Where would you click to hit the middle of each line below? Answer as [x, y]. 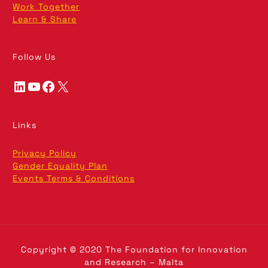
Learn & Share [45, 19]
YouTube [31, 86]
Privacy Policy [45, 153]
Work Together [46, 7]
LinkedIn [17, 86]
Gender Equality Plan [60, 166]
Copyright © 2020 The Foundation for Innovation [134, 250]
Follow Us [34, 57]
